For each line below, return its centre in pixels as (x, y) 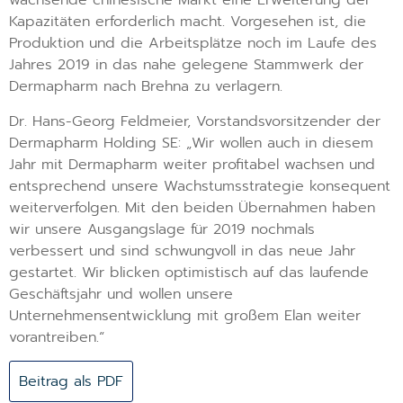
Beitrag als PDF (71, 381)
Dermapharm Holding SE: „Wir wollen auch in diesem (191, 143)
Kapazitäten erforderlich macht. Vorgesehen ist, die (188, 22)
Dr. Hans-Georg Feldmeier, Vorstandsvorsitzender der (195, 121)
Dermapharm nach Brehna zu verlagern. (146, 87)
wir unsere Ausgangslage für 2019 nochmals (162, 229)
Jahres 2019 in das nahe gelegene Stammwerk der (186, 65)
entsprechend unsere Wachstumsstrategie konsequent (200, 186)
